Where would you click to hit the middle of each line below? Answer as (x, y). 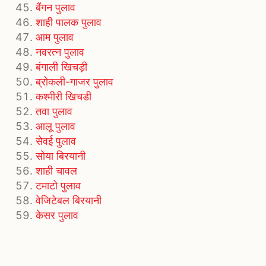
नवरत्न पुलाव (60, 52)
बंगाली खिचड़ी (61, 67)
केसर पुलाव (57, 216)
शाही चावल (56, 171)
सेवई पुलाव (56, 141)
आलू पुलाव (56, 126)
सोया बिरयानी (61, 156)
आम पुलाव (55, 37)
